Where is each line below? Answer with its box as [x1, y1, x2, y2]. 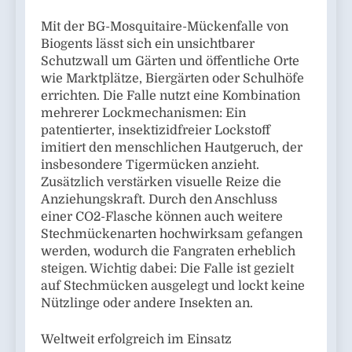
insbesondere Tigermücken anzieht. [41, 158, 259, 173]
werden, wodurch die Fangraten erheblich [41, 244, 295, 259]
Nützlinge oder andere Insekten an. [41, 296, 253, 311]
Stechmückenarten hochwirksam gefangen [41, 227, 302, 242]
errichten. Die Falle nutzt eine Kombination [41, 89, 300, 104]
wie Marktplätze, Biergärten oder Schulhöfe [41, 71, 304, 86]
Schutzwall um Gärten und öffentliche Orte [41, 54, 299, 69]
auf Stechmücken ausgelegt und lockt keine [41, 279, 305, 294]
